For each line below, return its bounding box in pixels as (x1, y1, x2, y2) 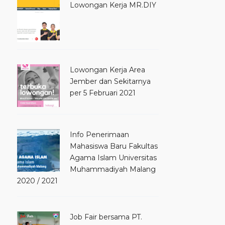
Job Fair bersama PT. (70, 212, 142, 221)
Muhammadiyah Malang (70, 164, 156, 174)
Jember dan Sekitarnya (70, 76, 151, 86)
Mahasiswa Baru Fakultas (70, 141, 158, 151)
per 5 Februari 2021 (70, 88, 136, 97)
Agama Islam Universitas (70, 153, 157, 162)
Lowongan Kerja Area (70, 65, 145, 74)
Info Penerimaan (70, 130, 129, 139)
